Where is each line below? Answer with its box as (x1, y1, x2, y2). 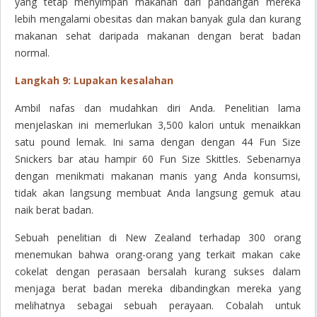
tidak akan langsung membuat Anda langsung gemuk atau (15, 186, 301, 200)
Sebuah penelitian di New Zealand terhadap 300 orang (15, 231, 301, 245)
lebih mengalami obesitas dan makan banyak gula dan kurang (15, 12, 301, 26)
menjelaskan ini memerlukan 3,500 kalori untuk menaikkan (15, 118, 301, 132)
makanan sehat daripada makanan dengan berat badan (15, 29, 301, 43)
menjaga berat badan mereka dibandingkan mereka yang (15, 282, 301, 296)
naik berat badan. (15, 203, 93, 217)
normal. (15, 46, 50, 60)
